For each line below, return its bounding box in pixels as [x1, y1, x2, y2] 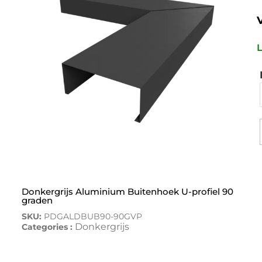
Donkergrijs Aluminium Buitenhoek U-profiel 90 [21, 185, 233, 197]
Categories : [21, 221, 75, 232]
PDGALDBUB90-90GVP [43, 211, 142, 222]
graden [21, 194, 53, 206]
